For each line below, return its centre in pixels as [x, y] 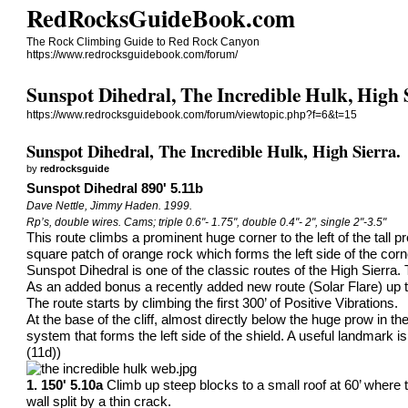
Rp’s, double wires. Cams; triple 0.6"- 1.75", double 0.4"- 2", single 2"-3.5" [207, 222]
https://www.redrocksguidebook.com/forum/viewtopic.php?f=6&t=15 [192, 115]
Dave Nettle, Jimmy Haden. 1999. [110, 205]
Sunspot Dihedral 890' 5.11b [115, 188]
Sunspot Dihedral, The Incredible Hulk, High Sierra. [214, 150]
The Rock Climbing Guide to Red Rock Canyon [143, 42]
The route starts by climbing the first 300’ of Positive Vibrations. [213, 303]
